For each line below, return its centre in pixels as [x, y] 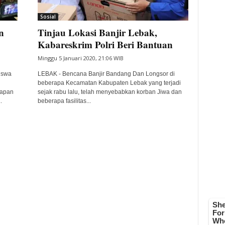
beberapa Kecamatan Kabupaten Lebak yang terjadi [109, 83]
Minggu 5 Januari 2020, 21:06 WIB [80, 58]
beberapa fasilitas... [64, 101]
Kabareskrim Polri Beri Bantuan [105, 44]
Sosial [48, 17]
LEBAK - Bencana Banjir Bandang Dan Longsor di [106, 74]
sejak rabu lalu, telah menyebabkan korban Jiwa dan [109, 92]
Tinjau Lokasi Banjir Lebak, [97, 32]
